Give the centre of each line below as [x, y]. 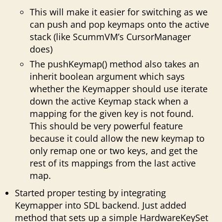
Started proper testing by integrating [90, 193]
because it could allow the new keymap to [117, 138]
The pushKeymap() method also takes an [114, 64]
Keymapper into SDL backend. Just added [101, 205]
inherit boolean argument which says [107, 76]
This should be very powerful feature [106, 126]
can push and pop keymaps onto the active [119, 24]
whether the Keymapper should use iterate [119, 88]
